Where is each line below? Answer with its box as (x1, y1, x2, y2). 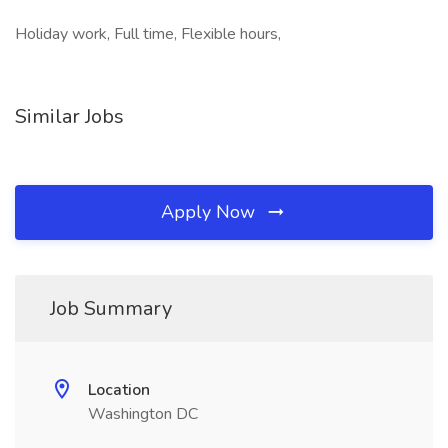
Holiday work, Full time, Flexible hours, (15, 23, 281, 45)
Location (88, 379, 150, 401)
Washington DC (88, 403, 198, 425)
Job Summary (50, 295, 172, 322)
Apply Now (161, 200, 260, 224)
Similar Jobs (15, 103, 124, 130)
